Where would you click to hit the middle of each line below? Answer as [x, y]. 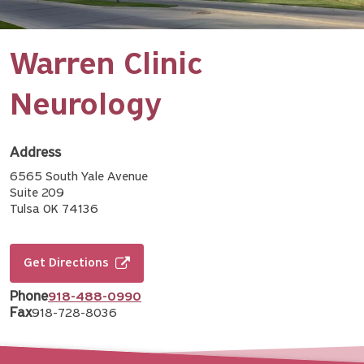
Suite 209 [37, 193]
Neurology [86, 106]
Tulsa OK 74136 [54, 209]
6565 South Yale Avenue [79, 177]
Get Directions [66, 263]
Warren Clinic [106, 65]
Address [35, 153]
